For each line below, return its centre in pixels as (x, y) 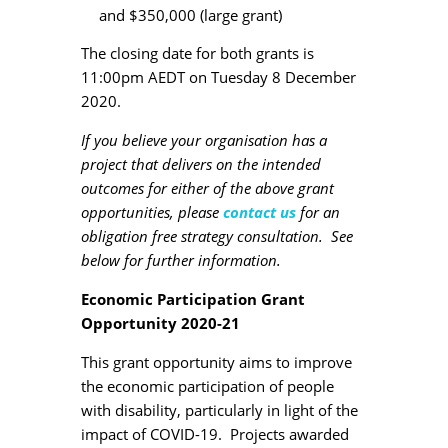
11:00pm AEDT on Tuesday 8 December (218, 76)
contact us (259, 211)
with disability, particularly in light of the (219, 409)
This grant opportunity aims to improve (216, 361)
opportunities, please (151, 211)
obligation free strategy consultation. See (216, 235)
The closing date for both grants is (197, 52)
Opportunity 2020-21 (160, 322)
